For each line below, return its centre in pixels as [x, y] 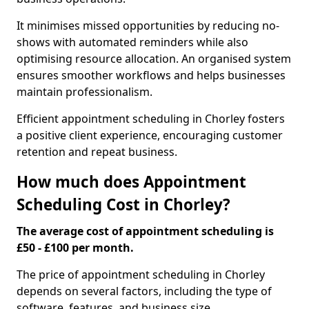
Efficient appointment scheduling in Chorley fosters [151, 119]
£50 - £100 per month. [75, 248]
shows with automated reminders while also [132, 42]
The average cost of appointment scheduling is [145, 231]
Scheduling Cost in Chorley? [123, 205]
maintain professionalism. [84, 92]
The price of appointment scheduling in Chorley [141, 275]
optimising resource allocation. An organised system [154, 59]
